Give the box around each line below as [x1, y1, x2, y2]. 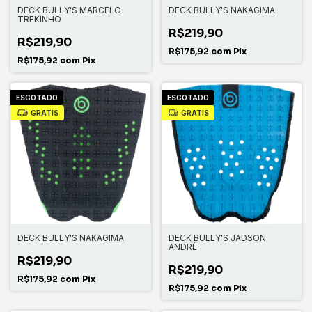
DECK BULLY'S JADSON [168, 232, 266, 243]
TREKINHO [17, 14, 61, 25]
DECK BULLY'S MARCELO [17, 5, 121, 16]
